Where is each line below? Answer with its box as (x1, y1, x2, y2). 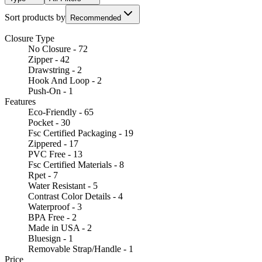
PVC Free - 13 (28, 149, 82, 159)
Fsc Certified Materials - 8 (28, 159, 124, 170)
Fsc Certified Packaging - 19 (28, 127, 133, 138)
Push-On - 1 (28, 85, 73, 96)
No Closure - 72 (28, 43, 88, 54)
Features (5, 96, 36, 106)
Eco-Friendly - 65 (28, 106, 94, 117)
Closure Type (5, 33, 54, 43)
